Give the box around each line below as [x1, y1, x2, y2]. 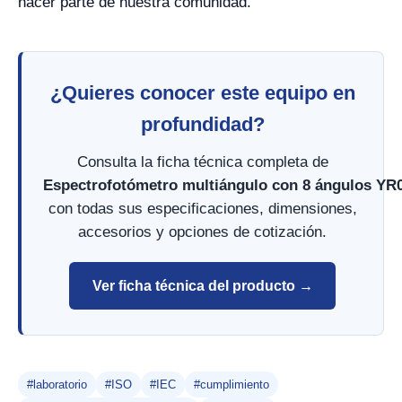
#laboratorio [27, 378, 87, 392]
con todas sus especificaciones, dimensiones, [48, 200, 357, 217]
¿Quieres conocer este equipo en [49, 82, 355, 104]
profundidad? [140, 113, 265, 135]
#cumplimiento [194, 378, 269, 392]
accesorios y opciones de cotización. [78, 223, 327, 240]
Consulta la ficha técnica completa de [76, 153, 328, 170]
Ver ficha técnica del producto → [92, 277, 313, 293]
